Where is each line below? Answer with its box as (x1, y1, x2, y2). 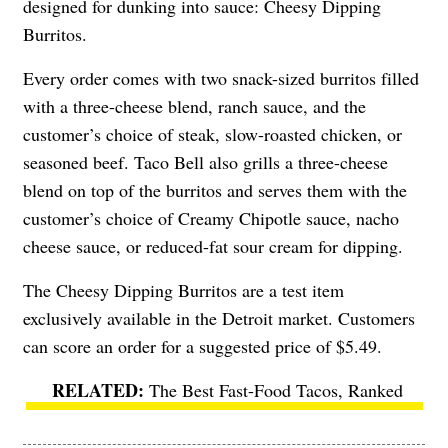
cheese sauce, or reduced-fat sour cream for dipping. (23, 233, 403, 258)
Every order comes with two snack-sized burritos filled (23, 65, 419, 90)
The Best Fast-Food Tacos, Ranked (148, 377, 403, 402)
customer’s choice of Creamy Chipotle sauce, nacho (23, 205, 399, 230)
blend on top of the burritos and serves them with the (23, 177, 407, 202)
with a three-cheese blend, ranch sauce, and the (23, 93, 366, 118)
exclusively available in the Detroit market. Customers (23, 305, 415, 330)
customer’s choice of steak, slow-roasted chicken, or (23, 121, 402, 146)
